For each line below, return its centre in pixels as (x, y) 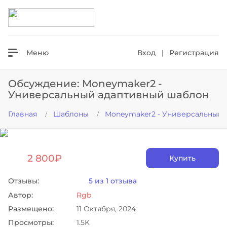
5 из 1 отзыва (113, 181)
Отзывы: (24, 181)
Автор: (21, 195)
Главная (23, 114)
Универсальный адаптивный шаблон (109, 95)
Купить (182, 158)
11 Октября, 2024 (106, 209)
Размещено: (31, 209)
